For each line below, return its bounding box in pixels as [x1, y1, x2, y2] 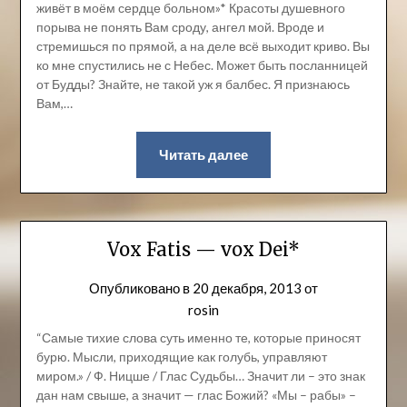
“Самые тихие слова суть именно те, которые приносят [35, 330, 361, 346]
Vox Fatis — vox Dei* [107, 238, 300, 262]
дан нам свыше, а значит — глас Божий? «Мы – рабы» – [35, 387, 356, 403]
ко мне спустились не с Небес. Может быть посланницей [35, 57, 368, 74]
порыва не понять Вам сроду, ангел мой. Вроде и [35, 19, 324, 35]
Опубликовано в [89, 280, 193, 297]
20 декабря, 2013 [193, 280, 302, 297]
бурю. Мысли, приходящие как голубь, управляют [35, 349, 327, 365]
